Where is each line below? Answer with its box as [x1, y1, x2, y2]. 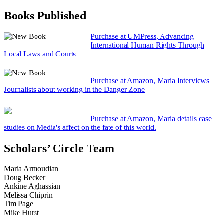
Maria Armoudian [4, 164, 58, 173]
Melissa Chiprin [4, 191, 53, 200]
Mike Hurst [4, 208, 39, 217]
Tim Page [4, 200, 33, 208]
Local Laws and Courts [4, 49, 76, 58]
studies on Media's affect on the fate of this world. [4, 123, 156, 131]
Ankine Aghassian [4, 182, 60, 191]
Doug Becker [4, 173, 45, 182]
